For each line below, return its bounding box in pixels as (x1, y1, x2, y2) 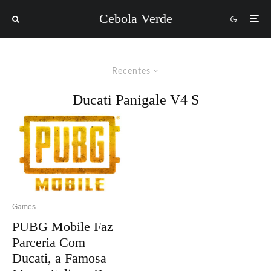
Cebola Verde (99, 11, 172, 26)
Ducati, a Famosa (12, 250, 106, 266)
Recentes (111, 67, 151, 76)
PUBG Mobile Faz (12, 218, 113, 234)
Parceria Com (12, 234, 85, 250)
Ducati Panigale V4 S (72, 92, 199, 108)
